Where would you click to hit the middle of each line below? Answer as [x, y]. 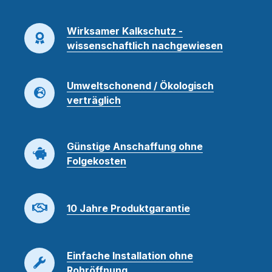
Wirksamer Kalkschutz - [125, 31]
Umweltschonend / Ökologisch [140, 85]
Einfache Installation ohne [130, 255]
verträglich [94, 100]
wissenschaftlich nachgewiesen [145, 45]
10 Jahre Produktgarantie [128, 208]
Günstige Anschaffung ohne [135, 146]
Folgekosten [97, 161]
